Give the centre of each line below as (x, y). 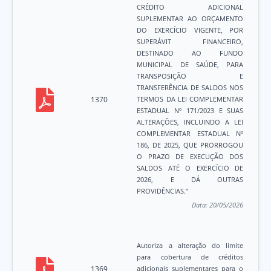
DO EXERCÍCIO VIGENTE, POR (190, 30)
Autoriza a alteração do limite (190, 246)
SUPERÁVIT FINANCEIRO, (190, 42)
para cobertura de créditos (190, 257)
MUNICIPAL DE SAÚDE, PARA (190, 65)
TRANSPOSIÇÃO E (190, 76)
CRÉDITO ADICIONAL (190, 7)
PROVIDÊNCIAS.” (163, 191)
